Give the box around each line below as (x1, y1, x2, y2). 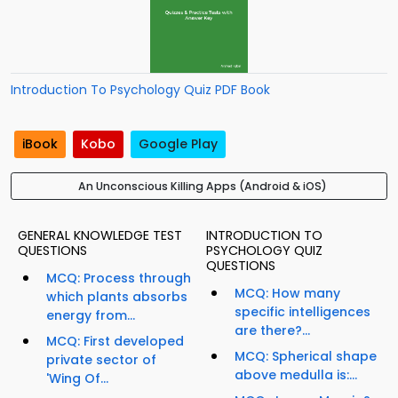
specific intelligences (235, 303, 370, 322)
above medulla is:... (235, 366, 357, 385)
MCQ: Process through (46, 269, 191, 288)
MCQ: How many (235, 284, 340, 303)
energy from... (46, 306, 135, 325)
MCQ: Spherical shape (235, 347, 377, 366)
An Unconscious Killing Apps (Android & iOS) (78, 179, 327, 195)
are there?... (235, 322, 310, 340)
